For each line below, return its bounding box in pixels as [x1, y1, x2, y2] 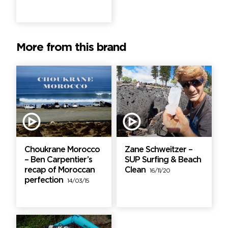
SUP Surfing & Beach [125, 156, 201, 164]
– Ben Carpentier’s [24, 156, 92, 164]
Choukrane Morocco [24, 146, 100, 154]
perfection [24, 177, 67, 185]
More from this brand [16, 43, 126, 53]
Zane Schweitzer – [125, 146, 192, 154]
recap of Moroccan [24, 166, 95, 175]
